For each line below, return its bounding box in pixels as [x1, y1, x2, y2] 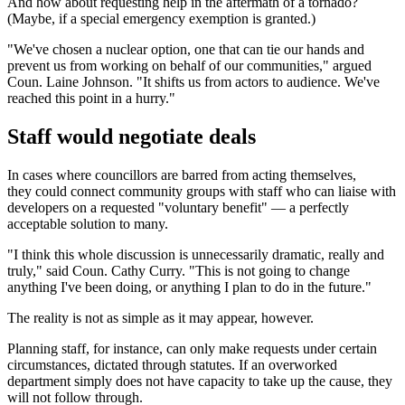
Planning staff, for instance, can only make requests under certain [7, 340, 377, 356]
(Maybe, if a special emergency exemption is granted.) [7, 11, 316, 27]
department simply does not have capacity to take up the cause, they [7, 372, 392, 389]
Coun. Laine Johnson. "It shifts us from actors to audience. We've [7, 74, 380, 90]
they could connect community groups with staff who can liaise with [7, 183, 396, 199]
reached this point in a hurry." [7, 90, 175, 107]
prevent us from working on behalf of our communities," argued [7, 58, 372, 74]
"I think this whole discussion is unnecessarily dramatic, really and [7, 246, 384, 262]
